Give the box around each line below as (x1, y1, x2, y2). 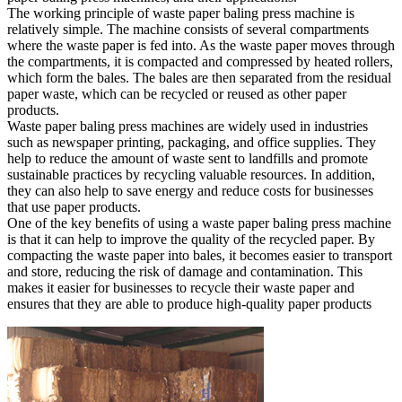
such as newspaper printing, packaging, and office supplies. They (7, 134, 376, 150)
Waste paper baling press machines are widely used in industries (7, 118, 368, 134)
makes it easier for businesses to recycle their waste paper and (7, 279, 354, 295)
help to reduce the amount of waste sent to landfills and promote (7, 150, 368, 166)
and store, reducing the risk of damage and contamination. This (7, 263, 363, 279)
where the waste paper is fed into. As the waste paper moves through (7, 37, 395, 53)
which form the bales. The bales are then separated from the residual (7, 69, 391, 85)
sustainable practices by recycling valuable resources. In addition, (7, 166, 375, 182)
